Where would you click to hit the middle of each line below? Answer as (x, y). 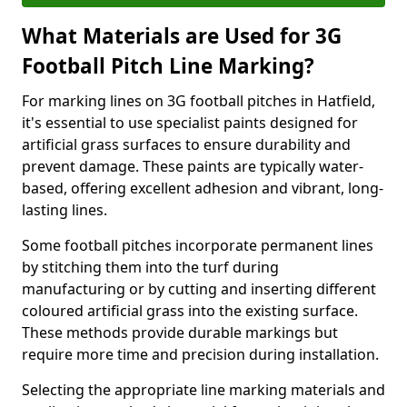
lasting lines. (65, 210)
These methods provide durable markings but (180, 333)
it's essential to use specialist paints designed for (190, 123)
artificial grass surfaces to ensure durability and (186, 144)
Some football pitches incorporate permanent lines (198, 245)
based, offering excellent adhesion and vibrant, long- (203, 188)
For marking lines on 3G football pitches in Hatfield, (199, 101)
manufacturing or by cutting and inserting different (199, 289)
